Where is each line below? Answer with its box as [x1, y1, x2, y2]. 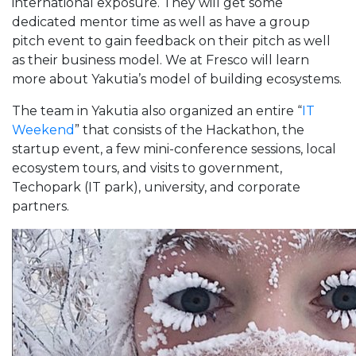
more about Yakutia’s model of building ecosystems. [12, 71, 342, 87]
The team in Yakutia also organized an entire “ [12, 103, 302, 118]
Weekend [12, 122, 75, 137]
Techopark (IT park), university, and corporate [12, 179, 300, 195]
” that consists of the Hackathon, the [75, 122, 304, 137]
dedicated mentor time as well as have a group [12, 14, 310, 29]
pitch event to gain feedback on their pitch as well [12, 33, 331, 48]
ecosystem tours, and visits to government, [12, 160, 282, 176]
